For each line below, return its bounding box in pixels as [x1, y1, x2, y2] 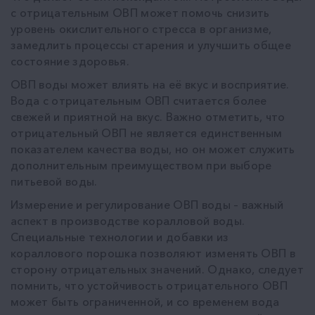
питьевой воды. [11, 174, 98, 188]
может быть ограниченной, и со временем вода [11, 294, 280, 309]
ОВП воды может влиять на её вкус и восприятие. [11, 77, 290, 91]
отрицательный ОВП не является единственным [11, 125, 283, 140]
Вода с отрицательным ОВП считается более [11, 93, 267, 108]
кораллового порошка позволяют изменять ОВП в [11, 245, 296, 260]
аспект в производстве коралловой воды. [11, 213, 245, 228]
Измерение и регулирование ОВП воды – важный [11, 197, 284, 212]
